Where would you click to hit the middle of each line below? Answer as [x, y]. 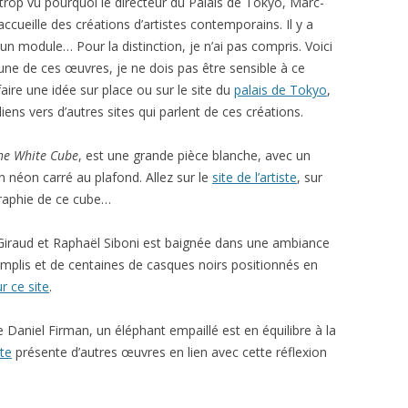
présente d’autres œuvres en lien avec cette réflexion [169, 352]
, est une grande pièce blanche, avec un [194, 155]
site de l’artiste [255, 177]
